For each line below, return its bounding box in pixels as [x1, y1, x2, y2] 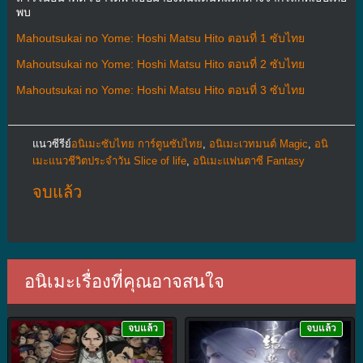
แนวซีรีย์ [32, 137, 71, 150]
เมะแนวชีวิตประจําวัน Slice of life [32, 154, 186, 167]
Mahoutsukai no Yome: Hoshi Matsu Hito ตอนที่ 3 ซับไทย [15, 83, 305, 96]
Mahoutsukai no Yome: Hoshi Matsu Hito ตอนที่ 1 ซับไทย [15, 31, 305, 45]
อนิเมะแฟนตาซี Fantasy [192, 154, 305, 167]
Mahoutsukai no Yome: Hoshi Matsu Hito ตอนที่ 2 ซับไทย [15, 57, 305, 70]
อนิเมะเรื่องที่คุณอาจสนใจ [23, 271, 224, 292]
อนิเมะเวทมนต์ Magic [208, 137, 308, 150]
